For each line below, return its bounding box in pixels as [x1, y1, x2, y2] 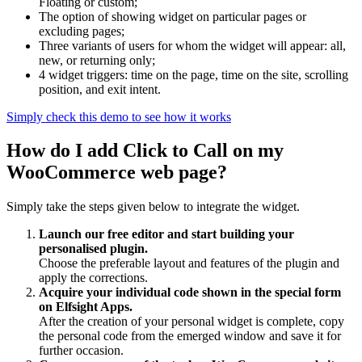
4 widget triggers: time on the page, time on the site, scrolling [39, 67, 348, 82]
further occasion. [39, 343, 124, 358]
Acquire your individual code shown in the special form [39, 285, 341, 300]
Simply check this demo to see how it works [6, 109, 231, 124]
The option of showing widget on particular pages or [39, 9, 306, 23]
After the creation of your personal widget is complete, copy [39, 314, 344, 329]
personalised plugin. [39, 242, 148, 256]
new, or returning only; [39, 53, 155, 67]
